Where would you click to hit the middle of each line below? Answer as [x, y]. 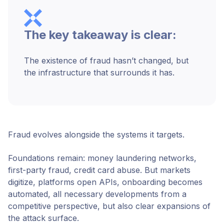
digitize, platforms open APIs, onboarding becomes [105, 182]
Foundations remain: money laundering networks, [102, 158]
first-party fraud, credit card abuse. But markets [99, 170]
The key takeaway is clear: [100, 35]
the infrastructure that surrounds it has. [99, 72]
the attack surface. [43, 218]
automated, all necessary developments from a [97, 194]
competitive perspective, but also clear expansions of [109, 206]
